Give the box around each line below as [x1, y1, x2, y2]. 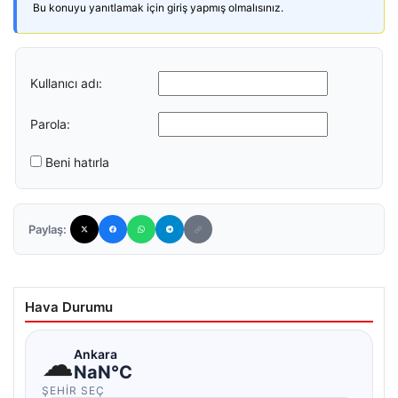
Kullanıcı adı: [30, 75, 102, 91]
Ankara [74, 346, 117, 362]
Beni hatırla [45, 155, 109, 170]
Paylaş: [28, 222, 67, 236]
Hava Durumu [25, 298, 113, 315]
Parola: [30, 115, 70, 131]
